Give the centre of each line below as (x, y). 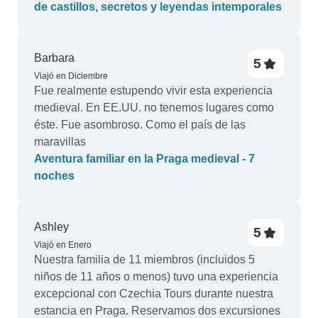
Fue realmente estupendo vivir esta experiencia (153, 91)
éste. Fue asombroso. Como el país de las (140, 125)
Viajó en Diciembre (71, 76)
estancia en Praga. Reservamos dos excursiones (157, 311)
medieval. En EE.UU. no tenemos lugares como (154, 108)
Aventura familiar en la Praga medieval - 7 (144, 159)
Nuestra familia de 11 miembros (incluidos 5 (144, 259)
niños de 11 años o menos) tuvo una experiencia (156, 276)
